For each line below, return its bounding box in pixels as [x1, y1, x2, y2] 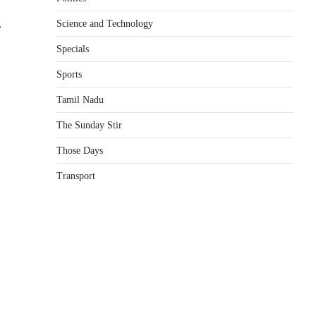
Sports [56, 69, 82, 80]
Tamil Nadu [56, 95, 104, 105]
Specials [56, 44, 89, 54]
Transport [56, 171, 95, 181]
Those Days [56, 145, 103, 156]
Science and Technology [56, 18, 153, 29]
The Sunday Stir [56, 120, 122, 130]
